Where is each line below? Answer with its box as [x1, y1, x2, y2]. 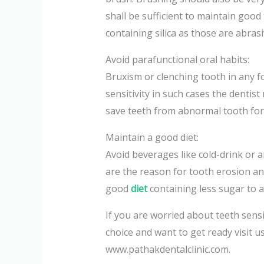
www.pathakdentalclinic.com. [105, 242, 230, 256]
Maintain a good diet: [105, 130, 199, 144]
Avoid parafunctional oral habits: [105, 52, 249, 66]
